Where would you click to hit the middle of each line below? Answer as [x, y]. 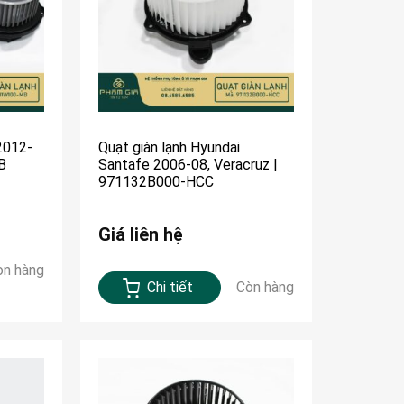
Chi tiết [170, 288]
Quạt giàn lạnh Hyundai [170, 148]
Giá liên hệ [141, 235]
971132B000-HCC [156, 182]
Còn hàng [265, 288]
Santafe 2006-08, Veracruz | [188, 165]
